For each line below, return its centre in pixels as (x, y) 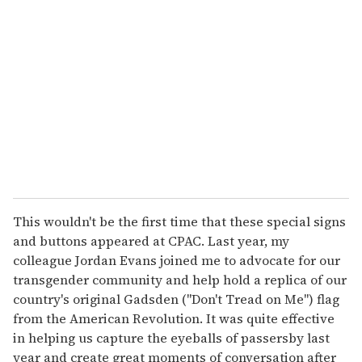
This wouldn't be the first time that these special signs (179, 221)
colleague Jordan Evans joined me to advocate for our (177, 260)
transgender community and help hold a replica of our (180, 279)
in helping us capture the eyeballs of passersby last (171, 337)
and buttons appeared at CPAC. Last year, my (151, 240)
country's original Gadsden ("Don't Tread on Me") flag (176, 299)
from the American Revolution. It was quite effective (174, 318)
